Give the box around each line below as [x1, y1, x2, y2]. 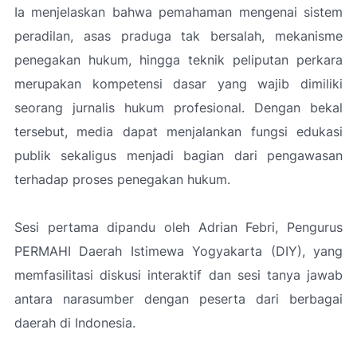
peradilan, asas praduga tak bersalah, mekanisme [14, 28, 343, 44]
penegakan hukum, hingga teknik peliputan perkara [14, 52, 343, 68]
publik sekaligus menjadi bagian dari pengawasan [14, 147, 343, 163]
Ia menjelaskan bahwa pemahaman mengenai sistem [14, 4, 343, 20]
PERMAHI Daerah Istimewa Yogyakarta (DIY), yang [14, 243, 343, 259]
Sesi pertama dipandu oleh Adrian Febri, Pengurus [14, 219, 343, 235]
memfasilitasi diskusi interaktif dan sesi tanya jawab [14, 267, 343, 283]
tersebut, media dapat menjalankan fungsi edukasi [14, 124, 343, 139]
